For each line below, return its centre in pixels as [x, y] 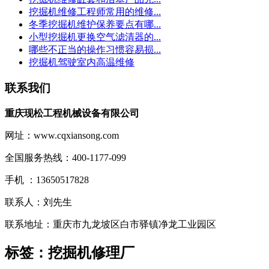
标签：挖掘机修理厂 [70, 252]
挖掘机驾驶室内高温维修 [82, 62]
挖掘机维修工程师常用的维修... [95, 12]
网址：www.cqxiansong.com [62, 135]
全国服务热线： [38, 157]
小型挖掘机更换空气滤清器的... [95, 37]
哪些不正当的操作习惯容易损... [95, 50]
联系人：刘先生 [38, 202]
